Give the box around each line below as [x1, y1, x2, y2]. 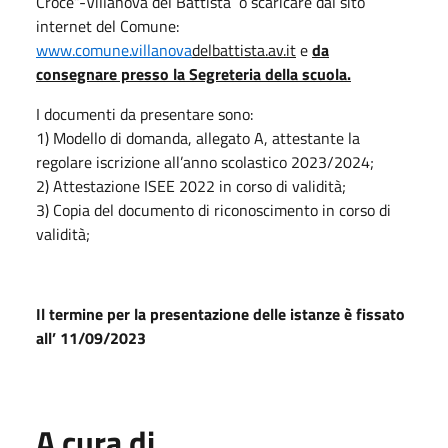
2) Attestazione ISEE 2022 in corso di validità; [36, 173, 346, 198]
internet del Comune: [36, 13, 179, 38]
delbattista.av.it [192, 37, 296, 62]
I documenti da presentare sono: [36, 101, 253, 126]
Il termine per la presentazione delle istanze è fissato [36, 301, 405, 326]
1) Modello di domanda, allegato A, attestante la [36, 125, 360, 150]
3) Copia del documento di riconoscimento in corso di [36, 197, 391, 222]
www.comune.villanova [36, 37, 192, 62]
